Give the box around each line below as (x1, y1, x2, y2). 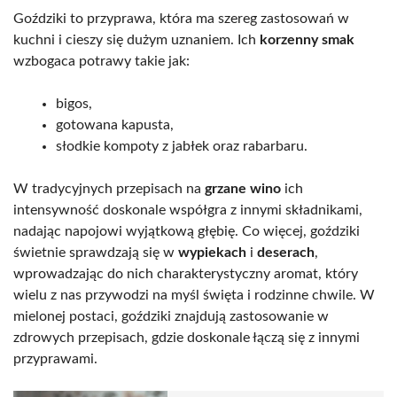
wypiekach (178, 245, 246, 261)
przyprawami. (13, 352, 97, 367)
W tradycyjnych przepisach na (13, 182, 205, 197)
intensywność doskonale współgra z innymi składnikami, (13, 203, 362, 218)
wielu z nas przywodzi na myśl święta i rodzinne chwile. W (13, 288, 375, 303)
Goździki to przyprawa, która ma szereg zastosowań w (13, 12, 349, 27)
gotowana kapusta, (56, 118, 174, 133)
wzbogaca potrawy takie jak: (13, 54, 190, 69)
